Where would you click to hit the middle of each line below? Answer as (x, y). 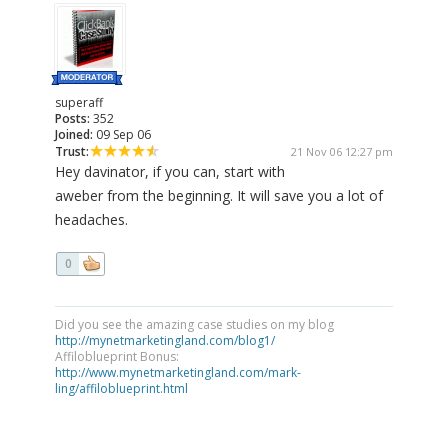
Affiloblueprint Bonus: (117, 357)
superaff (79, 103)
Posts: (72, 119)
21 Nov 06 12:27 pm (342, 152)
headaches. (91, 220)
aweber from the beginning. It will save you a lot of (219, 196)
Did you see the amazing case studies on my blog (194, 325)
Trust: (72, 152)
